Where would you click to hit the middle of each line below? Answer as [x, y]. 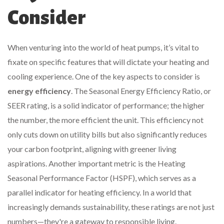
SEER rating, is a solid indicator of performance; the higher [106, 105]
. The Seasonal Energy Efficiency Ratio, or [141, 91]
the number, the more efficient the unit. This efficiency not [105, 120]
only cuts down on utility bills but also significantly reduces [107, 134]
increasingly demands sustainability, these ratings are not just [111, 207]
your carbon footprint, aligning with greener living [92, 149]
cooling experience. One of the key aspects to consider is [104, 76]
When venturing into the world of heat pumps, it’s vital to [103, 47]
